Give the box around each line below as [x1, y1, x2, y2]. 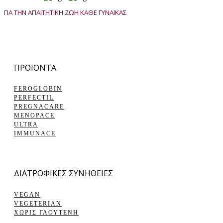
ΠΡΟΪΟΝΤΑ [14, 62, 56, 73]
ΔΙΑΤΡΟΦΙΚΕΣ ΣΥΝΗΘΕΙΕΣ [14, 168, 113, 179]
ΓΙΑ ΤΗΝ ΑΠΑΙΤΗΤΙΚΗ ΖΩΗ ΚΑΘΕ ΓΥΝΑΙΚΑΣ [4, 7, 127, 17]
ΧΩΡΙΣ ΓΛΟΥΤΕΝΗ [14, 209, 79, 216]
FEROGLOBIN [14, 85, 62, 93]
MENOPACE [14, 112, 55, 119]
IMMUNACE [14, 130, 56, 137]
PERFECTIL [14, 94, 54, 102]
